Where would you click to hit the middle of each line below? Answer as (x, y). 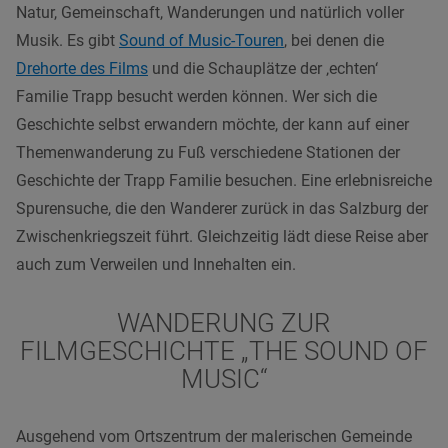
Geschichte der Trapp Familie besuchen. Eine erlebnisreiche (224, 180)
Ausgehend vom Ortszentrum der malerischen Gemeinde (214, 436)
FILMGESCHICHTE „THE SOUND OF (224, 350)
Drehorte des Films (82, 68)
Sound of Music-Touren (201, 40)
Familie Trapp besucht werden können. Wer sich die (196, 96)
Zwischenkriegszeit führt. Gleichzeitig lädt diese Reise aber (222, 236)
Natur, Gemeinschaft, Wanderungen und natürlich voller (210, 12)
